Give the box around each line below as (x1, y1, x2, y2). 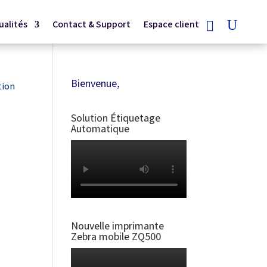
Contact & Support (52, 18, 131, 30)
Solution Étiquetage (71, 111, 161, 125)
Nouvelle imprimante (71, 219, 164, 233)
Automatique (71, 122, 130, 136)
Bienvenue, (71, 76, 120, 91)
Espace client (143, 18, 199, 30)
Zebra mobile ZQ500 (71, 229, 162, 244)
